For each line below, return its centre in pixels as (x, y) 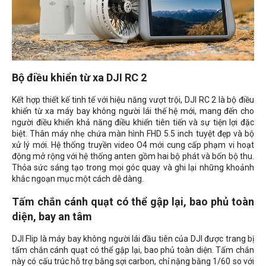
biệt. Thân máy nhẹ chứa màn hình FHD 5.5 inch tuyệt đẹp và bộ (133, 134)
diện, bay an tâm (52, 217)
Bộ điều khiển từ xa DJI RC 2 (79, 78)
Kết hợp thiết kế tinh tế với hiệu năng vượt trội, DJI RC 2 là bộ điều (133, 100)
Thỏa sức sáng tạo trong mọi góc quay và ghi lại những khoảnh (133, 168)
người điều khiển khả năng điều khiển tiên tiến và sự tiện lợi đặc (133, 123)
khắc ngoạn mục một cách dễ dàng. (78, 179)
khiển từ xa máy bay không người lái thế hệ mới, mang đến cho (133, 111)
